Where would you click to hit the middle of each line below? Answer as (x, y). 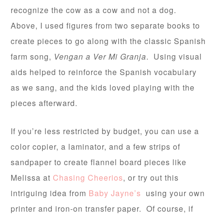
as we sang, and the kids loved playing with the (103, 88)
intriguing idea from (49, 193)
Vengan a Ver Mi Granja (100, 57)
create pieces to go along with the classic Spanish (108, 41)
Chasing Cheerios (88, 178)
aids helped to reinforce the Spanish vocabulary (104, 72)
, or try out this (151, 178)
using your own (174, 193)
